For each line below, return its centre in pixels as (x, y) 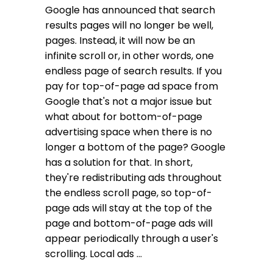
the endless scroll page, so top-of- (129, 193)
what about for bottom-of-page (124, 116)
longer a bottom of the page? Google (135, 147)
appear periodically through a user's (132, 238)
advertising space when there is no (129, 132)
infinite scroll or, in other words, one (129, 55)
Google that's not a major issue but (129, 101)
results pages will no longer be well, (129, 25)
